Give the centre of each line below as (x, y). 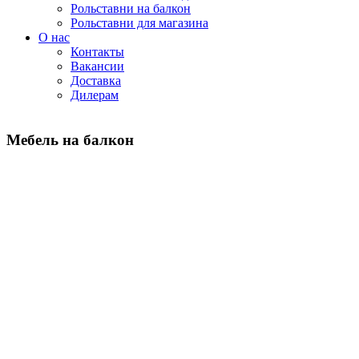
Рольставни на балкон (131, 8)
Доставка (96, 81)
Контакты (97, 52)
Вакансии (97, 66)
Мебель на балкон (70, 140)
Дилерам (95, 95)
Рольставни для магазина (139, 23)
